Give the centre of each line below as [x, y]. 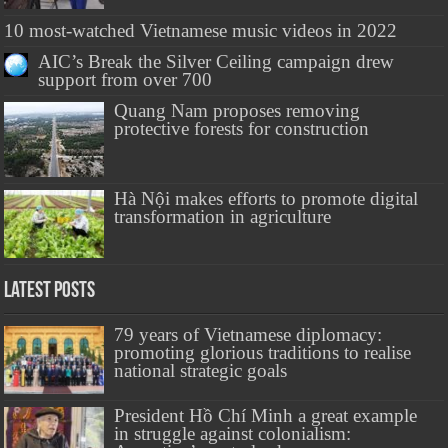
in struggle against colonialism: [233, 434]
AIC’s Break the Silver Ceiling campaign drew [216, 61]
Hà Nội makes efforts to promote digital [266, 198]
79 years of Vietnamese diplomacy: [248, 335]
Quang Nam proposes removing [237, 110]
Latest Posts [50, 292]
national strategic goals [201, 371]
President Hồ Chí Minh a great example [266, 416]
